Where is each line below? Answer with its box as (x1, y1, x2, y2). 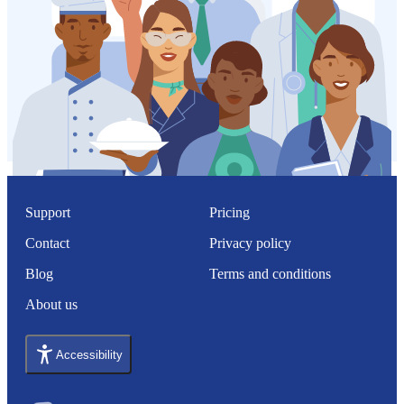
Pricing (209, 205, 250, 220)
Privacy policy (209, 235, 291, 251)
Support (25, 205, 70, 220)
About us (25, 297, 78, 312)
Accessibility (56, 347, 123, 362)
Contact (25, 235, 69, 251)
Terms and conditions (209, 266, 331, 281)
